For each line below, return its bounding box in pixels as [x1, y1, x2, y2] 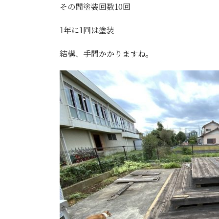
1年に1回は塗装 [60, 24, 114, 36]
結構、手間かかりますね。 [60, 48, 153, 60]
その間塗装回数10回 [60, 1, 131, 13]
